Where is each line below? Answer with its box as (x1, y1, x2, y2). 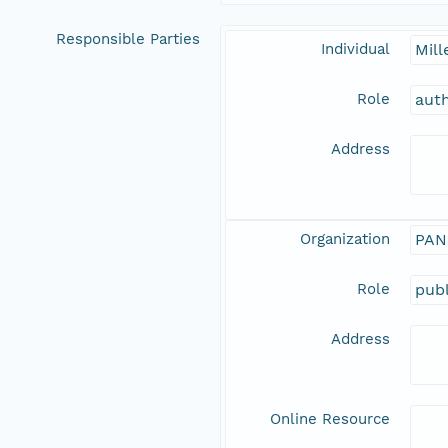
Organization (300, 230, 390, 249)
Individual (321, 40, 390, 59)
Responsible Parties (56, 30, 200, 49)
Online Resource (270, 410, 390, 429)
